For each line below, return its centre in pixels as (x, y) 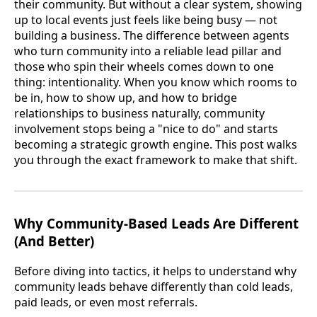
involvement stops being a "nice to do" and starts (146, 129)
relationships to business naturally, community (139, 114)
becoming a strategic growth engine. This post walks (156, 145)
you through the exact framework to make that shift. (156, 160)
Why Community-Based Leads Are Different (156, 224)
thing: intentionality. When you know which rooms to (156, 82)
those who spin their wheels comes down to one (144, 67)
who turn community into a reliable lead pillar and (148, 51)
